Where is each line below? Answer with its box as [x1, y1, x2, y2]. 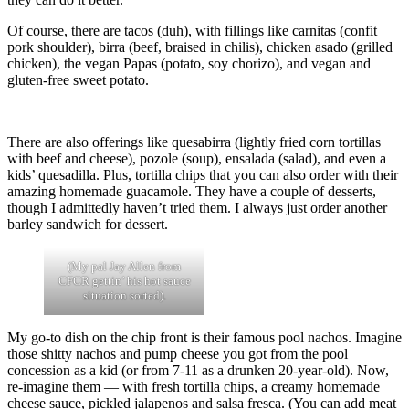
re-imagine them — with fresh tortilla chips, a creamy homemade [7, 378, 380, 394]
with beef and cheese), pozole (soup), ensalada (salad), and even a [7, 150, 386, 166]
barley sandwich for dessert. [7, 215, 168, 232]
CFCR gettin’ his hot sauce [58, 273, 191, 288]
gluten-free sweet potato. [7, 71, 149, 88]
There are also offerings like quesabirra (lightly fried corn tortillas [7, 133, 381, 150]
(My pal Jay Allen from [68, 258, 181, 273]
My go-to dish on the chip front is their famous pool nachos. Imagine [7, 329, 402, 345]
